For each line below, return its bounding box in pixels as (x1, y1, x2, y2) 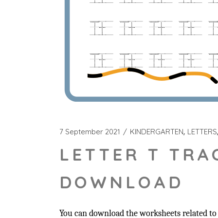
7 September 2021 (59, 127, 120, 136)
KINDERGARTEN (130, 127, 183, 136)
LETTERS (187, 127, 217, 136)
